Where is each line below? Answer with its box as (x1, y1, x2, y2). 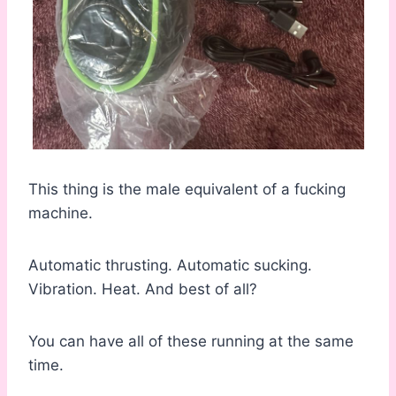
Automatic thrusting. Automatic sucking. (28, 256, 312, 275)
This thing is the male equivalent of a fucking (28, 180, 346, 199)
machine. (28, 204, 93, 223)
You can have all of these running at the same (28, 332, 354, 351)
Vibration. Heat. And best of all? (28, 280, 257, 299)
